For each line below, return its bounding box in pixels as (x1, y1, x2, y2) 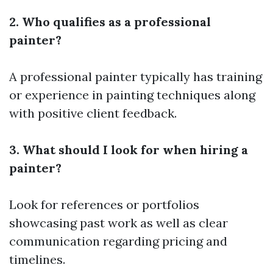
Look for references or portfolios (9, 197, 199, 212)
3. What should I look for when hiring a (9, 142, 248, 157)
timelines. (9, 252, 65, 267)
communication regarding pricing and (9, 233, 227, 249)
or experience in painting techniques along (9, 87, 255, 102)
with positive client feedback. (9, 105, 177, 121)
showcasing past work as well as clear (9, 215, 228, 230)
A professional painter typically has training (9, 69, 262, 84)
